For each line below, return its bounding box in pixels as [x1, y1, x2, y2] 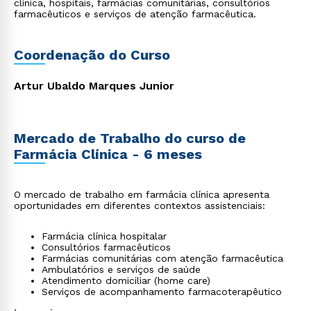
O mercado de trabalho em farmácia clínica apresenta [14, 189, 269, 200]
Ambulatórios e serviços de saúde [42, 264, 201, 275]
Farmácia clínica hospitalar [42, 230, 167, 242]
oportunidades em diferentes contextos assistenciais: [14, 200, 265, 211]
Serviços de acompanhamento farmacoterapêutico [42, 286, 282, 297]
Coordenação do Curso [14, 47, 170, 63]
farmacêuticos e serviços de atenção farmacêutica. [14, 8, 256, 19]
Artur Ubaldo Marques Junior [14, 79, 174, 92]
